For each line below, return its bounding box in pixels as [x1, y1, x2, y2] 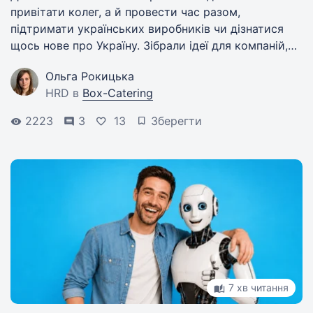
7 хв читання [228, 282, 289, 293]
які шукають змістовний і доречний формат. [10, 55, 256, 69]
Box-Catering [82, 86, 153, 100]
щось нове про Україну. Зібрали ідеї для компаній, [10, 38, 288, 52]
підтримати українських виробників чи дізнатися [10, 22, 284, 36]
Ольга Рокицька [45, 69, 134, 83]
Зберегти [151, 114, 202, 128]
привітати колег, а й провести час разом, [10, 5, 240, 19]
